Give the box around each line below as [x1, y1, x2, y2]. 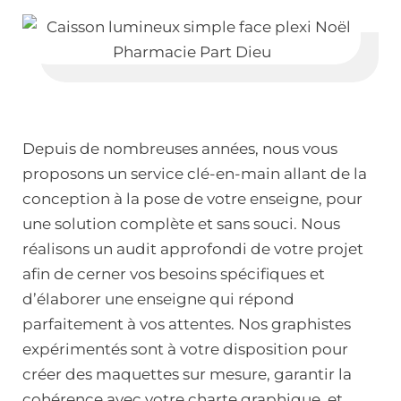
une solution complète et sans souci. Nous [22, 215, 340, 234]
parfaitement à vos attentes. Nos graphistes [22, 315, 351, 334]
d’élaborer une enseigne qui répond [22, 290, 294, 309]
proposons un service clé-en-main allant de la [22, 165, 367, 183]
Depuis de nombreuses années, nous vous [22, 140, 337, 158]
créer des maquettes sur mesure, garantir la [22, 365, 352, 384]
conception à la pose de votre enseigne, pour [22, 190, 363, 209]
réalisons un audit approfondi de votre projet [22, 240, 363, 259]
